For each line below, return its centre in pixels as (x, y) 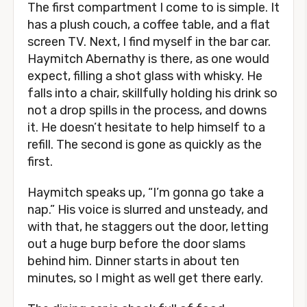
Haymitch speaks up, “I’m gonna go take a (146, 193)
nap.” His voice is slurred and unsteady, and (148, 210)
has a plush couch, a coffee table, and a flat (149, 25)
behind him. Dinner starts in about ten (133, 261)
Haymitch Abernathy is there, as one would (148, 59)
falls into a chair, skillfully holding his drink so (152, 93)
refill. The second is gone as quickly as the (145, 145)
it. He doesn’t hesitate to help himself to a (146, 127)
